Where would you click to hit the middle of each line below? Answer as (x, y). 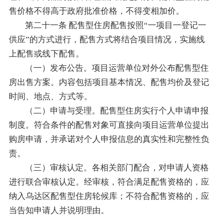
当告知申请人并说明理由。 (59, 210)
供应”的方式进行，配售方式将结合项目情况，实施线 (107, 39)
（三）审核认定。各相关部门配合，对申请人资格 (117, 167)
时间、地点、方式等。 (50, 96)
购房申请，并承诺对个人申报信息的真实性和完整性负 (109, 139)
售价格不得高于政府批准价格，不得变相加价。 (96, 11)
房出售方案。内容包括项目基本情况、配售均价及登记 (109, 82)
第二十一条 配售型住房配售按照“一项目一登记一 (116, 25)
